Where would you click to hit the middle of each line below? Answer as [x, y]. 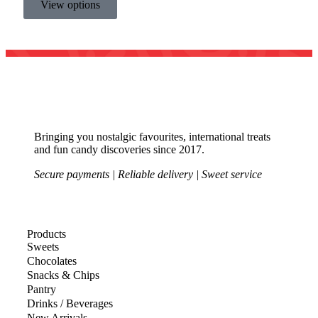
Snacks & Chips [63, 275]
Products [46, 234]
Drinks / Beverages [70, 303]
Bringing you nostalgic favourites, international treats [152, 137]
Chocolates [52, 261]
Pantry [42, 289]
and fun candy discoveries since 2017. [119, 149]
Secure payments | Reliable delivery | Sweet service [148, 174]
